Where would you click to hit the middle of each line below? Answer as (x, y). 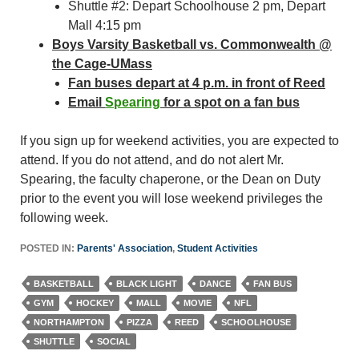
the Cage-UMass (102, 64)
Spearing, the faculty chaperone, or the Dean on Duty (170, 179)
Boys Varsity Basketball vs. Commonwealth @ (192, 44)
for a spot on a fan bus (230, 102)
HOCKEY (95, 303)
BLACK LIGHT (147, 284)
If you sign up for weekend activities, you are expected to (179, 141)
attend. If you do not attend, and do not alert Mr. (152, 160)
